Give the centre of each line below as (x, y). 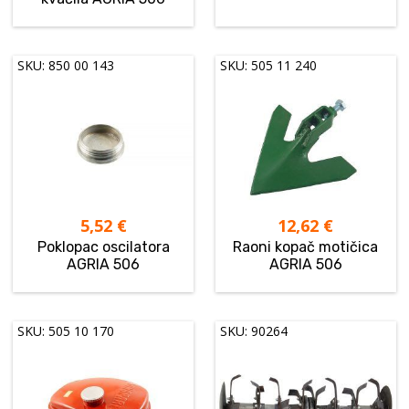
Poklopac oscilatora (103, 247)
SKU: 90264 (254, 331)
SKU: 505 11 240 (269, 66)
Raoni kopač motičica (306, 247)
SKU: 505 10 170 (66, 331)
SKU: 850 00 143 (66, 66)
